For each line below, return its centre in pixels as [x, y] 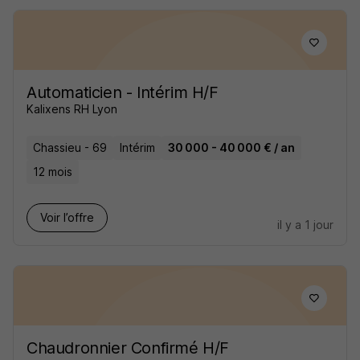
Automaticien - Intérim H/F [123, 92]
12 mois [53, 172]
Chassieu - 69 [70, 147]
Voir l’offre [67, 217]
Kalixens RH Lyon [72, 109]
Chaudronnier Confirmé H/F [128, 348]
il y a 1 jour [305, 225]
